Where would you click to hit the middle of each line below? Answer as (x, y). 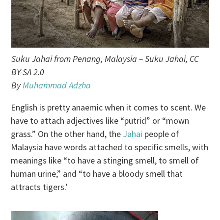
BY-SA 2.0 (27, 72)
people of (161, 134)
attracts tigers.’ (40, 187)
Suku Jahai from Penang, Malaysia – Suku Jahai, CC (105, 59)
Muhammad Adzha (56, 85)
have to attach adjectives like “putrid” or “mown (100, 121)
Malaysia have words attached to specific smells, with (110, 147)
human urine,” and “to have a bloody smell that (97, 174)
